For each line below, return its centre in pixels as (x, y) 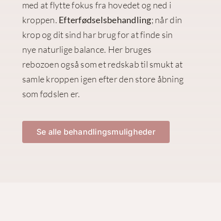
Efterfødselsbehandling (105, 20)
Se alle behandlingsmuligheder (96, 132)
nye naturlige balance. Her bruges (87, 50)
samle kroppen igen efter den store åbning (103, 79)
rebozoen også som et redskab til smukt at (102, 64)
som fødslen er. (51, 94)
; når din (167, 20)
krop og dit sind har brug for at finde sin (97, 35)
